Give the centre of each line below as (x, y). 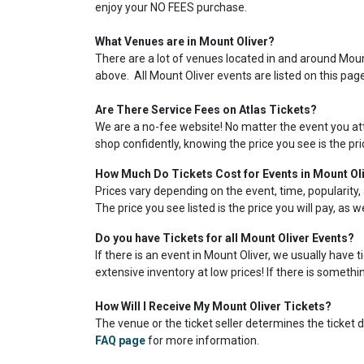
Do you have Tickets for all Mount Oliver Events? (225, 238)
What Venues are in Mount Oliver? (185, 41)
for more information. (204, 340)
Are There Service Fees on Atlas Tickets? (206, 110)
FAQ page (120, 340)
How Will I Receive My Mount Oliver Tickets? (213, 306)
